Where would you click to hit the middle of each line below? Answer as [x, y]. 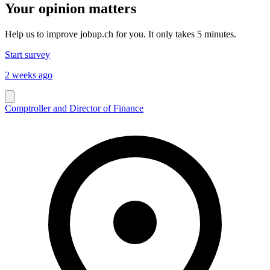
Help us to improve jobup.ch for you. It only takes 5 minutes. [121, 34]
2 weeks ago [29, 75]
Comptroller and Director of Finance [74, 108]
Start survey [27, 54]
